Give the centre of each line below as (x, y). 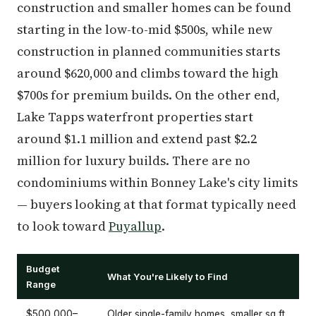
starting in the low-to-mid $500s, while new (145, 29)
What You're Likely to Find (168, 276)
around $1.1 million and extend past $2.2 (137, 139)
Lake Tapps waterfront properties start (135, 117)
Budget (43, 269)
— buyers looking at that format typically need (157, 204)
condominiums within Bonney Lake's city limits (157, 182)
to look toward (63, 226)
